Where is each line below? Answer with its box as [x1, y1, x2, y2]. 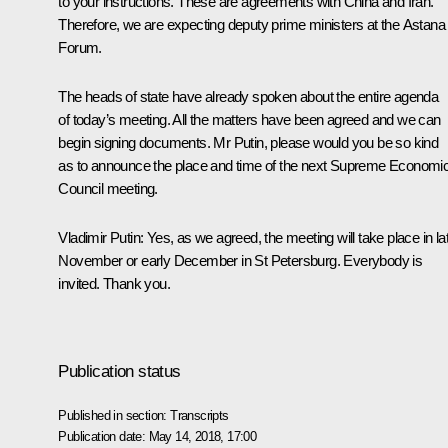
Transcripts [170, 407, 229, 423]
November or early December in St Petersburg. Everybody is [58, 252, 423, 270]
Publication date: [58, 428, 149, 444]
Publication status [58, 361, 181, 381]
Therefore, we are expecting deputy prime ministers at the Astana [58, 16, 445, 34]
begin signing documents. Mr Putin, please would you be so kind [58, 134, 439, 152]
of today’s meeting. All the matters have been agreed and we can [58, 111, 441, 129]
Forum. [58, 39, 102, 57]
